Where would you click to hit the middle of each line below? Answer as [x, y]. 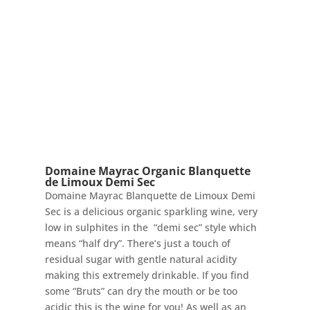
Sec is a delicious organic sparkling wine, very [151, 211]
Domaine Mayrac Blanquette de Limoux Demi [150, 195]
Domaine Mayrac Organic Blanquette [147, 171]
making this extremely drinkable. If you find [147, 275]
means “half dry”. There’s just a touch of [137, 243]
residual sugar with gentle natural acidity [140, 259]
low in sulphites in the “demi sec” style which [151, 227]
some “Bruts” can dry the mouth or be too [141, 291]
